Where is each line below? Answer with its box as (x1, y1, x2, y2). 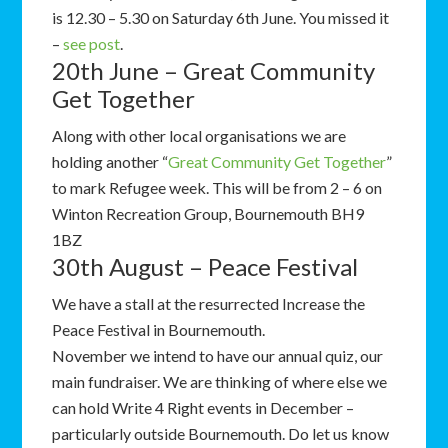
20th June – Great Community (52, 56, 376, 85)
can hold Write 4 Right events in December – (52, 398, 355, 417)
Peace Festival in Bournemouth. (52, 320, 266, 339)
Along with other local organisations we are (52, 126, 347, 145)
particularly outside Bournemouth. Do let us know (52, 424, 390, 443)
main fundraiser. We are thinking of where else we (52, 372, 388, 391)
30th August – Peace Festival (52, 252, 359, 281)
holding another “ (52, 152, 169, 171)
